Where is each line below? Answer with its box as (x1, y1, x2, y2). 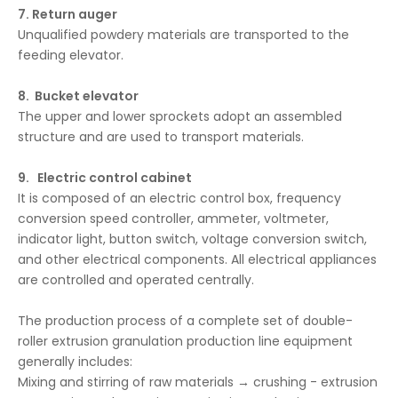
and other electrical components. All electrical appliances (18, 251, 377, 268)
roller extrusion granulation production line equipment (18, 332, 353, 350)
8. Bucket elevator (18, 87, 139, 105)
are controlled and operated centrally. (18, 271, 254, 289)
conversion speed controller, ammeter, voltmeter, (18, 210, 329, 227)
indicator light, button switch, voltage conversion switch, (18, 230, 367, 248)
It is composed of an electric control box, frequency (18, 189, 341, 207)
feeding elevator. (18, 46, 123, 64)
